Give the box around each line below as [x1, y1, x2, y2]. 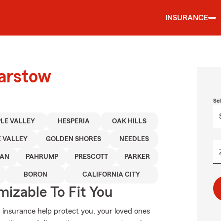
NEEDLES [119, 136, 149, 143]
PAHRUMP [25, 153, 58, 160]
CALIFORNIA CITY [82, 171, 141, 178]
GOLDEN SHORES [45, 136, 101, 143]
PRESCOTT [74, 153, 108, 160]
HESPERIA [57, 118, 90, 125]
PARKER [124, 153, 150, 160]
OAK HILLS [112, 118, 147, 125]
